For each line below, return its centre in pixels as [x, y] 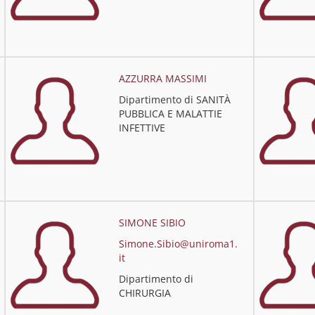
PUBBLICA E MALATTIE [170, 114]
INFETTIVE [142, 128]
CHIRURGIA [144, 293]
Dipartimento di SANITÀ [174, 99]
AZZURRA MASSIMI [162, 78]
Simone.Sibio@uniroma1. [178, 244]
